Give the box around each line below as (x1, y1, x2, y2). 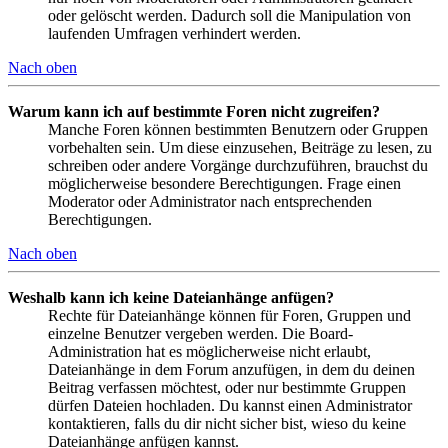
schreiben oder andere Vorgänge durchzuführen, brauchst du (48, 157, 428, 175)
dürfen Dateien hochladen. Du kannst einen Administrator (48, 397, 412, 415)
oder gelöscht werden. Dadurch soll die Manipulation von (48, 7, 411, 25)
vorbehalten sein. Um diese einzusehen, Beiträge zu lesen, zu (48, 139, 432, 157)
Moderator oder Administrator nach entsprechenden (48, 193, 372, 211)
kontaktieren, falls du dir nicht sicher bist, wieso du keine (48, 415, 406, 433)
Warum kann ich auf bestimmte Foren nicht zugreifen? (8, 103, 380, 121)
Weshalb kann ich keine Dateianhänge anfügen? (8, 289, 334, 307)
